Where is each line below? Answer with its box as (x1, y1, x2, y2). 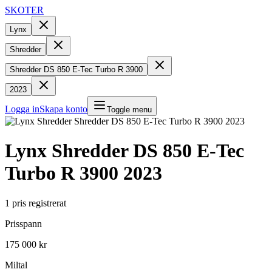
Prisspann (5, 218, 42, 229)
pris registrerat (12, 197, 66, 208)
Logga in (5, 104, 39, 114)
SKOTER (5, 5, 44, 15)
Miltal (5, 259, 27, 270)
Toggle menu (107, 105, 152, 114)
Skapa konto (39, 104, 87, 114)
